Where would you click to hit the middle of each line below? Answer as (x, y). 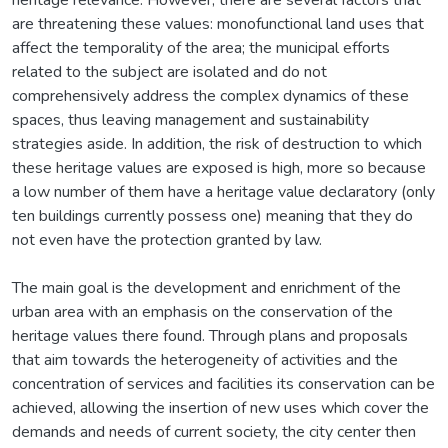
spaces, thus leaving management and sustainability (190, 119)
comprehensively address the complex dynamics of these (210, 95)
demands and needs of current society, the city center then (214, 431)
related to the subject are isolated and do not (169, 71)
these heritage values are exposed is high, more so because (219, 167)
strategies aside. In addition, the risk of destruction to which (217, 143)
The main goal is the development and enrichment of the (206, 287)
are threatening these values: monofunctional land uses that (218, 23)
